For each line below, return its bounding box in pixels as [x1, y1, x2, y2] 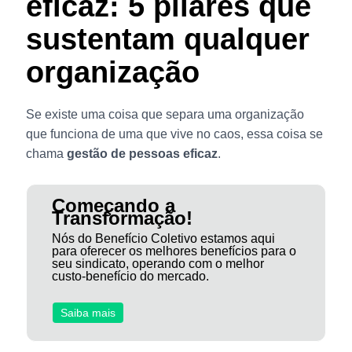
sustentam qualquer [25, 23, 310, 57]
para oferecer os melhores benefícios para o [51, 244, 296, 258]
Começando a [51, 194, 175, 216]
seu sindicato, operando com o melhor [51, 256, 264, 270]
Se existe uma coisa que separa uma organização [25, 108, 304, 122]
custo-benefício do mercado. [51, 269, 209, 283]
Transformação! [51, 207, 192, 229]
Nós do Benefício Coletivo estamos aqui [51, 231, 275, 245]
